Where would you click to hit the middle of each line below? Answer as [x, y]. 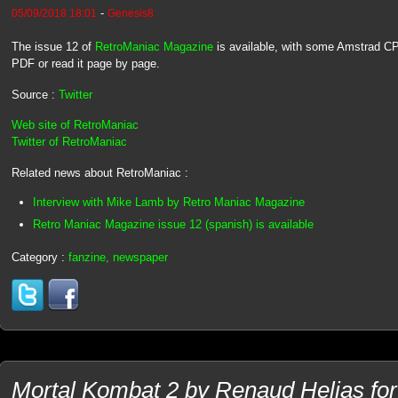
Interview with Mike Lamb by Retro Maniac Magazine [168, 203]
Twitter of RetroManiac [69, 142]
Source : [35, 94]
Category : [40, 257]
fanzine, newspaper [118, 257]
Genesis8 [130, 13]
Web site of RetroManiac [75, 125]
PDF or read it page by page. [85, 64]
